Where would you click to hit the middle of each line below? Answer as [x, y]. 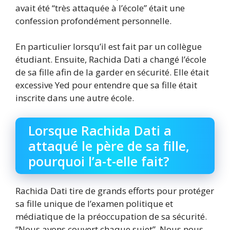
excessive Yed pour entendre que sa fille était [106, 85]
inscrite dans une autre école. [75, 98]
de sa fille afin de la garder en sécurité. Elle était [112, 72]
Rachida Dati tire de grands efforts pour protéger [115, 190]
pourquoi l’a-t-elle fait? [99, 161]
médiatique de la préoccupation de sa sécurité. [111, 216]
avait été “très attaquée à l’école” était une [100, 8]
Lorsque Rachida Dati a [100, 130]
